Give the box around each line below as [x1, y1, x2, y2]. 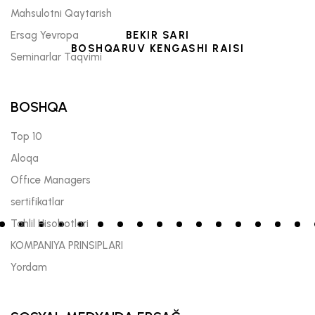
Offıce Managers [11, 173, 91, 186]
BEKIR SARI [125, 28, 190, 41]
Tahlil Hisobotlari [11, 217, 89, 230]
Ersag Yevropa [11, 28, 79, 41]
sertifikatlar [11, 195, 64, 208]
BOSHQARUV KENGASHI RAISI [70, 41, 245, 55]
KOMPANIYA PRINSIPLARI [11, 238, 123, 252]
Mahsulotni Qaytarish [11, 6, 112, 20]
